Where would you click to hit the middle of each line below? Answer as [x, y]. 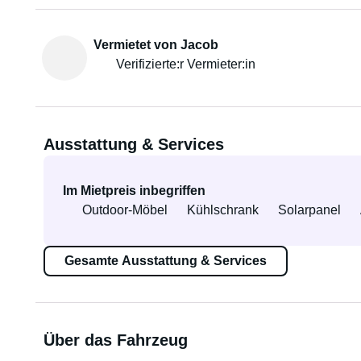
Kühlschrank [222, 210]
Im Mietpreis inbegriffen [134, 191]
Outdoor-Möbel [124, 210]
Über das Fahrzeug [115, 340]
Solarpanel [309, 210]
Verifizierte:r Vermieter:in [185, 64]
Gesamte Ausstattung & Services [165, 261]
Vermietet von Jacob [156, 45]
